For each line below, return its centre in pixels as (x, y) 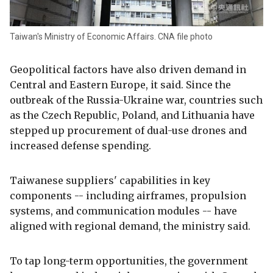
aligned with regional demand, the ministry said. (130, 226)
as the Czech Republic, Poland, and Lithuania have (132, 115)
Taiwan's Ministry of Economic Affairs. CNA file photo (111, 36)
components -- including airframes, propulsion (128, 195)
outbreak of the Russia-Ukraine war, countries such (136, 100)
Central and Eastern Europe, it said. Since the (120, 84)
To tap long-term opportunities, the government (129, 261)
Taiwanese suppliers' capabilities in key (110, 180)
